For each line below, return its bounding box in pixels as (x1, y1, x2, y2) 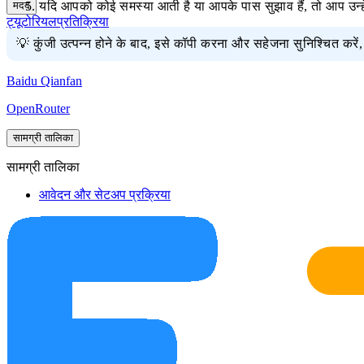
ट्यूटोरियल (6, 15, 57, 28)
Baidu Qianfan (6, 74, 82, 89)
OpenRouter (6, 102, 70, 116)
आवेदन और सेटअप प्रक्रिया (39, 188, 171, 202)
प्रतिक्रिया (57, 15, 109, 28)
